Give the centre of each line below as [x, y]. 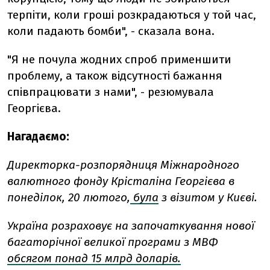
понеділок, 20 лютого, [69, 197]
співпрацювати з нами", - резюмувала [111, 92]
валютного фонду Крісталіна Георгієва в [121, 181]
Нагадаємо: [38, 137]
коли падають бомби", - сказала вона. [111, 31]
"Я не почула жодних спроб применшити [119, 59]
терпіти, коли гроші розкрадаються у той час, [132, 15]
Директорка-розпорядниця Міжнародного [123, 165]
